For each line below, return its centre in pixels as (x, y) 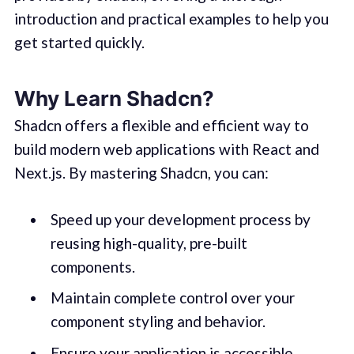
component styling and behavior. (158, 322)
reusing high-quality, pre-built (149, 243)
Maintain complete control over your (172, 298)
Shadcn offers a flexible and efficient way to (161, 126)
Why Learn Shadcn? (114, 99)
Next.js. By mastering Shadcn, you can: (141, 173)
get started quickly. (79, 42)
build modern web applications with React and (166, 149)
